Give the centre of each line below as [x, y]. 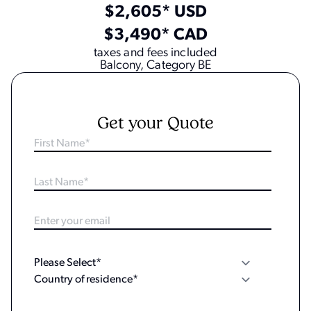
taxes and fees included [155, 53]
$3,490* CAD [155, 36]
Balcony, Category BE [155, 66]
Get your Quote [155, 125]
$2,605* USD [155, 13]
